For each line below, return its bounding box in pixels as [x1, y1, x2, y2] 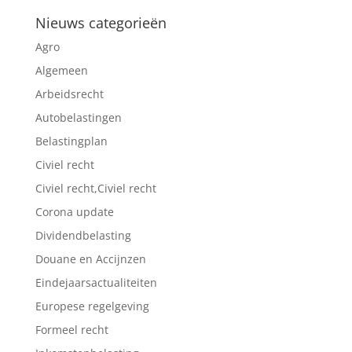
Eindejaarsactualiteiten [35, 275, 157, 290]
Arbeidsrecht [35, 86, 104, 101]
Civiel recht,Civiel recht [35, 181, 156, 196]
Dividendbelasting [35, 228, 131, 243]
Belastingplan [35, 134, 108, 148]
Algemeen [35, 63, 88, 78]
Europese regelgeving [35, 299, 149, 313]
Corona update [35, 204, 114, 219]
